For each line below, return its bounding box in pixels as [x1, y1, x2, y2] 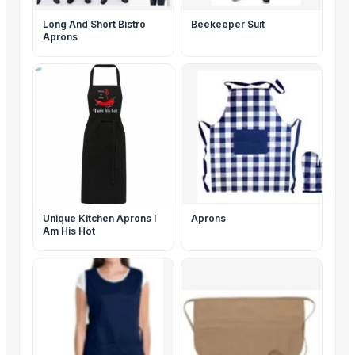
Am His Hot [43, 225, 95, 237]
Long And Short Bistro [43, 18, 146, 30]
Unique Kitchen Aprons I [43, 212, 154, 224]
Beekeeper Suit [191, 18, 265, 30]
